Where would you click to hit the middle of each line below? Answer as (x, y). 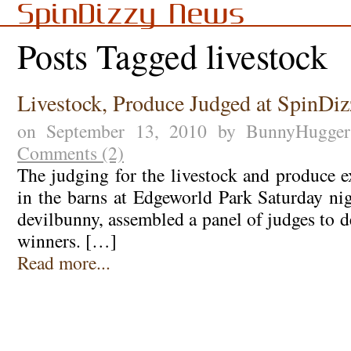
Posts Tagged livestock (172, 55)
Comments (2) (70, 153)
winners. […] (67, 241)
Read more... (63, 263)
